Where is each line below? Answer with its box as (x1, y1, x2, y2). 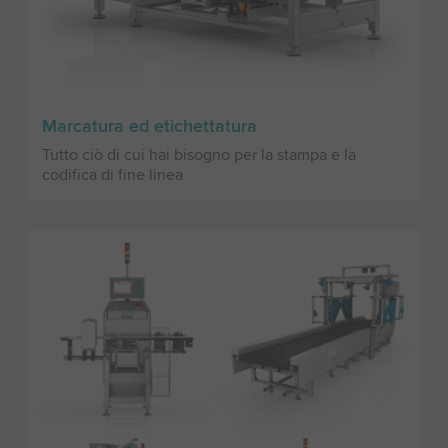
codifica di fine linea (41, 164, 183, 185)
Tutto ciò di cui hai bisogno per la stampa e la (41, 144, 356, 165)
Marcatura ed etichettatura (41, 114, 257, 137)
